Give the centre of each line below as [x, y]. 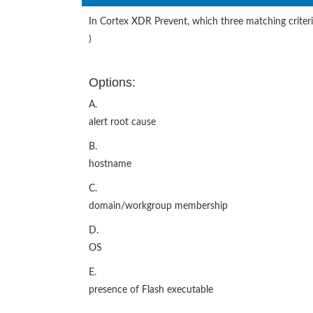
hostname [110, 165]
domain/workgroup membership [158, 206]
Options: [112, 83]
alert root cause [122, 123]
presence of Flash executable [151, 290]
